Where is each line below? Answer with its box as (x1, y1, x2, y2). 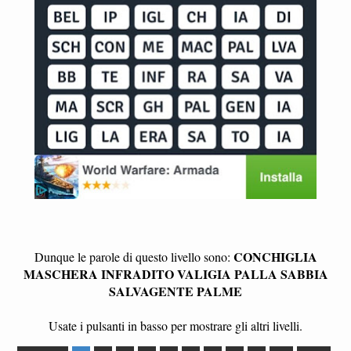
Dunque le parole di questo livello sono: (34, 248, 233, 266)
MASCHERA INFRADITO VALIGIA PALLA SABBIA (23, 265, 328, 284)
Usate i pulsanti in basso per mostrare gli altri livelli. (49, 317, 302, 335)
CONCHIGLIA (233, 248, 317, 266)
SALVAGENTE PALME (109, 282, 242, 301)
